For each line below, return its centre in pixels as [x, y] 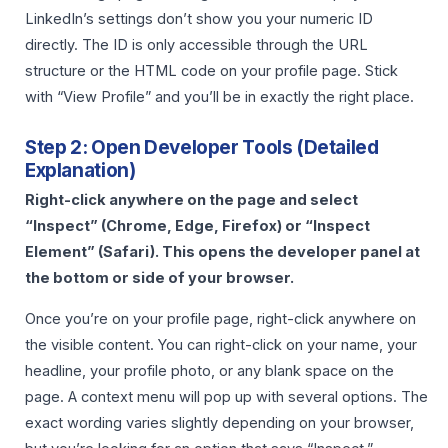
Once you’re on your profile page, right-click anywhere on [220, 318]
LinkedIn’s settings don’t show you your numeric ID [199, 19]
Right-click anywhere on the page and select [191, 200]
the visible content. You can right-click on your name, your [221, 344]
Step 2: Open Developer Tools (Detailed [202, 147]
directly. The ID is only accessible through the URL [196, 45]
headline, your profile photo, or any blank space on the [209, 370]
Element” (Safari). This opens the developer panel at [222, 252]
